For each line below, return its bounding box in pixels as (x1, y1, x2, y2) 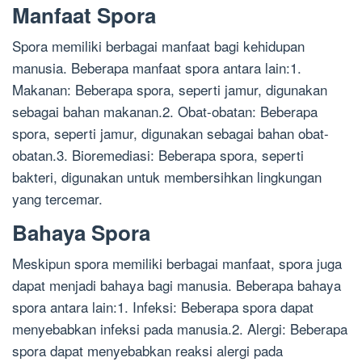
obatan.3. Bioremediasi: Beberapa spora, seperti (12, 145, 304, 166)
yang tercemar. (12, 188, 103, 209)
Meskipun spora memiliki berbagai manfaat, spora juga (12, 253, 342, 274)
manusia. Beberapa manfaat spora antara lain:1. (12, 57, 301, 78)
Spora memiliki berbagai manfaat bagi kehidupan (12, 36, 305, 57)
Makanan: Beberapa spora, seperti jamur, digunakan (12, 79, 327, 100)
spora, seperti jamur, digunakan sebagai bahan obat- (12, 123, 329, 144)
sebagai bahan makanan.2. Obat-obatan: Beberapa (12, 101, 318, 122)
